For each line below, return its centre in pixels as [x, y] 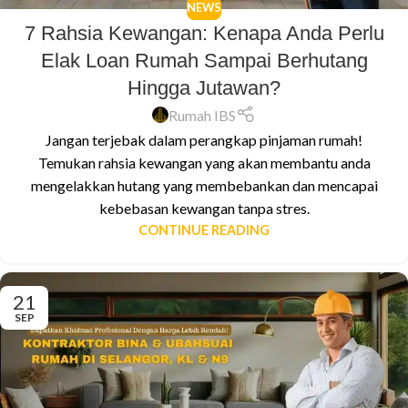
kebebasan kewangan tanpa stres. [204, 208]
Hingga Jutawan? [204, 87]
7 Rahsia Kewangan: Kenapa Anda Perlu [204, 33]
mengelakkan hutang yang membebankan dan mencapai [204, 185]
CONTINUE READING [204, 229]
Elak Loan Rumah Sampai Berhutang [204, 60]
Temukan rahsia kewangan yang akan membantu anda [204, 162]
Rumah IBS [203, 115]
